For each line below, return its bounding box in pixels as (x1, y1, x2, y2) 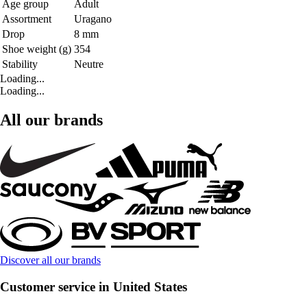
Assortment (2, 13, 51, 25)
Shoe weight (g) (2, 43, 71, 56)
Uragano (74, 13, 112, 25)
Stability (2, 58, 38, 71)
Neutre (74, 58, 103, 71)
